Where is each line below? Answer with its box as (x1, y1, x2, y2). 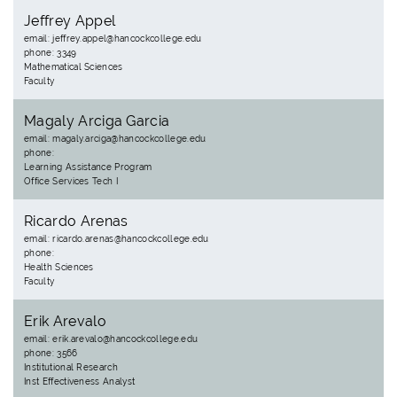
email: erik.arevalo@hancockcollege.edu (24, 334, 198, 344)
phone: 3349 (24, 48, 77, 58)
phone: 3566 (24, 348, 78, 358)
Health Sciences (24, 262, 94, 272)
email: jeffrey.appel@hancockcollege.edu (24, 34, 202, 43)
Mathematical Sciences (24, 62, 123, 72)
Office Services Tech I (24, 176, 119, 186)
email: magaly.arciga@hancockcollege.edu (24, 134, 206, 144)
